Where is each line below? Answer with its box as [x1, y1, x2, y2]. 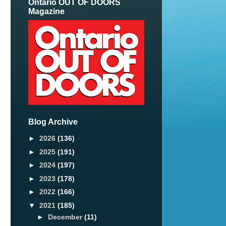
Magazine [28, 7, 65, 16]
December [47, 212, 84, 221]
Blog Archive [28, 118, 78, 127]
